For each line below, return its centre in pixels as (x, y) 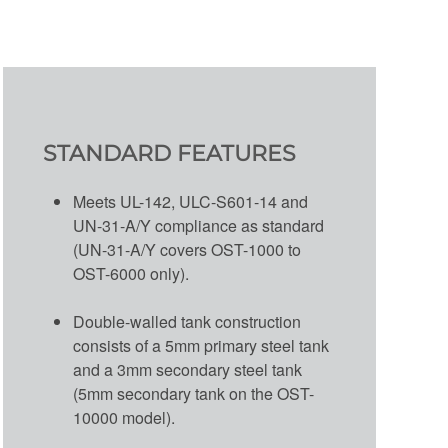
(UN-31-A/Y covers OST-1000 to (186, 249)
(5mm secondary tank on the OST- (193, 393)
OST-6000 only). (130, 273)
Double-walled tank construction (186, 321)
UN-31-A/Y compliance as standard (198, 225)
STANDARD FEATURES (169, 153)
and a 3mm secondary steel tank (187, 369)
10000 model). (123, 417)
